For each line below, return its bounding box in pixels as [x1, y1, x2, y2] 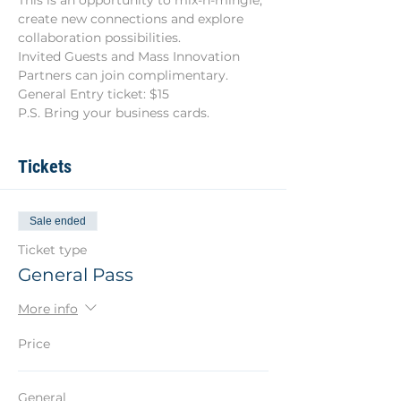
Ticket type [18, 242, 87, 258]
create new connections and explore [18, 11, 247, 27]
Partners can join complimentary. [18, 67, 228, 83]
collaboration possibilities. [18, 30, 181, 46]
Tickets [18, 156, 72, 177]
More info [18, 300, 78, 317]
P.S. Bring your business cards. [18, 105, 209, 121]
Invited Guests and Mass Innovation [18, 48, 243, 64]
